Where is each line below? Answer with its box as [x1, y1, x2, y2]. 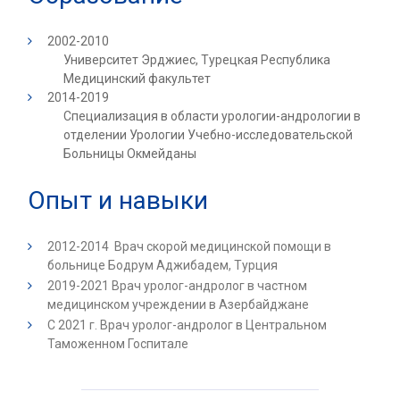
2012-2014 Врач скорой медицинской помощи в [47, 239, 331, 254]
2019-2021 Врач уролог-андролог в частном [47, 279, 307, 294]
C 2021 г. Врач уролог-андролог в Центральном [47, 318, 327, 333]
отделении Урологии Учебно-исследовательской [63, 128, 353, 143]
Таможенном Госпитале [47, 337, 188, 352]
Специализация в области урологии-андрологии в [63, 109, 361, 124]
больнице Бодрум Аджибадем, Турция [47, 258, 278, 273]
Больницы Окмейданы [63, 146, 196, 162]
